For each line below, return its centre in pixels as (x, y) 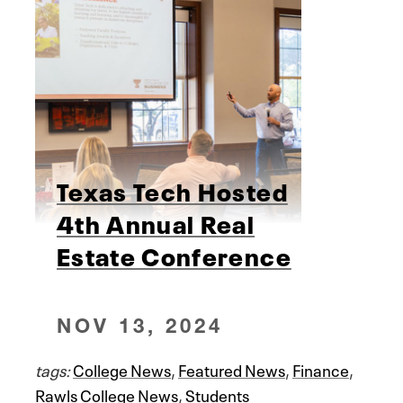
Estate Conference (174, 254)
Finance (321, 368)
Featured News (232, 368)
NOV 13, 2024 (140, 325)
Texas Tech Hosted (172, 189)
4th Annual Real (156, 222)
